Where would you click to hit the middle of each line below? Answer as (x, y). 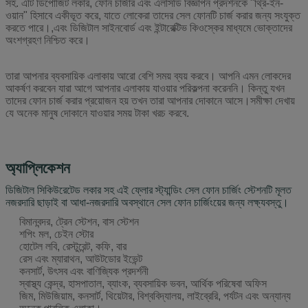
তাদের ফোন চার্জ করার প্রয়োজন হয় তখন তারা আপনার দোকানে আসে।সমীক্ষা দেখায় (150, 100)
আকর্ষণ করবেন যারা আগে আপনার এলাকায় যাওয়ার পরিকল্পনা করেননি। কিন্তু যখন (145, 88)
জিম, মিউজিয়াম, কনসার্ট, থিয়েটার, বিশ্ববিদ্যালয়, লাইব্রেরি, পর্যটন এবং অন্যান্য (155, 296)
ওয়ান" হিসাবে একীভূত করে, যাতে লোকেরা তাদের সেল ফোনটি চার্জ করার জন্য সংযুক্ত (153, 15)
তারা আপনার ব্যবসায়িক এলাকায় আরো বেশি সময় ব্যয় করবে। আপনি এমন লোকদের (148, 76)
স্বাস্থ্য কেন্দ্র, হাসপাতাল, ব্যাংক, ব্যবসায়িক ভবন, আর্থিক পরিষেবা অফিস (143, 283)
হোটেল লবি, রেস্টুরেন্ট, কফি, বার (73, 246)
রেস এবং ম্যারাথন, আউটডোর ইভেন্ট (81, 258)
